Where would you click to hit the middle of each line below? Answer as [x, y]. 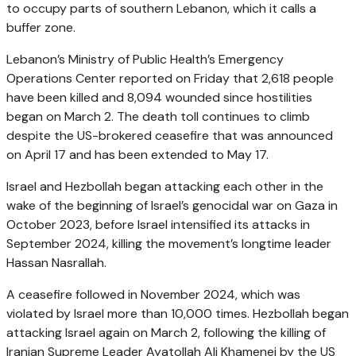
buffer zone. [41, 28]
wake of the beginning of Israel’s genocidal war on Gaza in [172, 206]
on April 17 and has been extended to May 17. [137, 155]
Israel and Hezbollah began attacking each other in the [165, 187]
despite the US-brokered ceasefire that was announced [170, 136]
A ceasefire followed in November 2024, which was [153, 295]
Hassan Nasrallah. [56, 263]
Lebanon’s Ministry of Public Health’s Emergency [145, 60]
